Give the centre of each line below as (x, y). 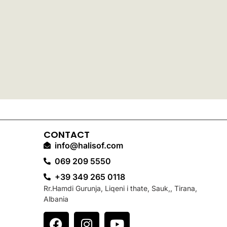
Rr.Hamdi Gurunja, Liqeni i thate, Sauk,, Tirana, (120, 188)
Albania (56, 199)
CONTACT (66, 135)
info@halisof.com (89, 146)
